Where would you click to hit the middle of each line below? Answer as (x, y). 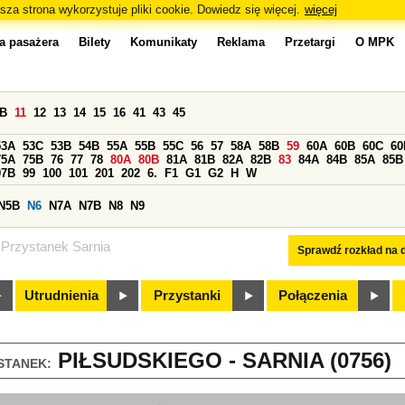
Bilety (94, 42)
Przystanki (187, 296)
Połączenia (313, 296)
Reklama (241, 42)
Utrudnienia (61, 296)
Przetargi (310, 42)
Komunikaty (164, 42)
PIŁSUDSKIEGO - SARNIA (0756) (221, 361)
